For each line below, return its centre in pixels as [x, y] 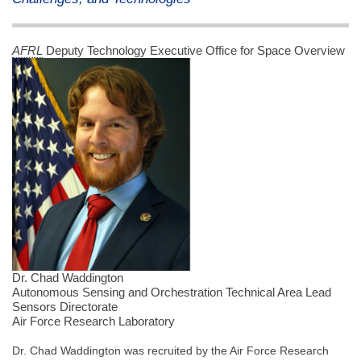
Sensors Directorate [65, 307]
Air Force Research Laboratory [93, 322]
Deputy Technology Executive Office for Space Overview [195, 51]
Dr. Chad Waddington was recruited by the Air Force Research [170, 351]
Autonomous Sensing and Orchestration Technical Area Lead [172, 293]
